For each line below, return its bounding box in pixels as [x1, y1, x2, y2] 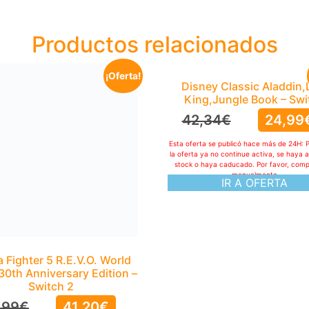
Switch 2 [28, 279, 74, 293]
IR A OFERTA [221, 176, 288, 190]
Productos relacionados [31, 31, 278, 59]
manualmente [232, 170, 278, 179]
